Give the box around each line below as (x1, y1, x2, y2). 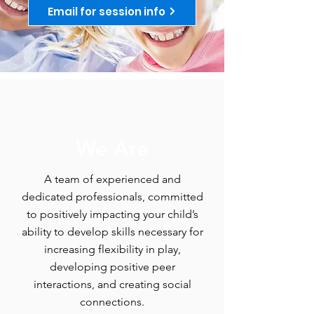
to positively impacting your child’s (26, 207, 198, 221)
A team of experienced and (43, 172, 181, 186)
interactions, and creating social (33, 278, 191, 291)
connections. (80, 295, 144, 308)
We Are (76, 136, 149, 161)
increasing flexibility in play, (43, 243, 181, 256)
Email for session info (48, 4, 165, 19)
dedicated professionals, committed (21, 190, 203, 203)
